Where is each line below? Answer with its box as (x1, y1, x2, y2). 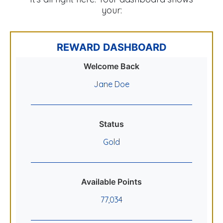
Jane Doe (94, 79, 129, 89)
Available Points (81, 176, 142, 187)
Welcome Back (84, 61, 139, 71)
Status (99, 118, 124, 129)
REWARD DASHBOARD (56, 41, 167, 53)
